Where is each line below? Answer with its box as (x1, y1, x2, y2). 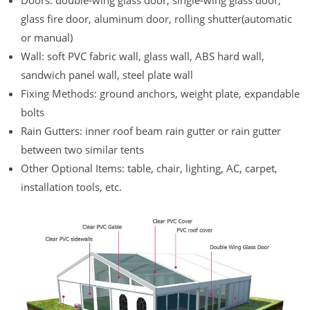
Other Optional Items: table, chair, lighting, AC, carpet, (21, 161, 277, 176)
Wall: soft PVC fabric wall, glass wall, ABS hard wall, (21, 49, 264, 64)
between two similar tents (21, 143, 144, 157)
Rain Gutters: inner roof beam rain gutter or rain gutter (21, 124, 281, 138)
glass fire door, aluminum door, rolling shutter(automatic (21, 12, 292, 26)
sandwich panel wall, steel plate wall (21, 68, 193, 82)
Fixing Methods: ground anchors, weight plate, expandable (21, 86, 300, 101)
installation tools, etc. (21, 180, 122, 194)
